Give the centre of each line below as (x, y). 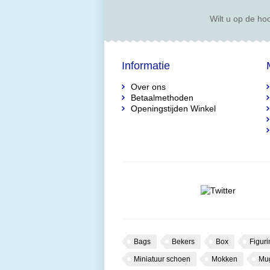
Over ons (148, 87)
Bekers (183, 242)
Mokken (224, 259)
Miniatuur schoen (162, 259)
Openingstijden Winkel (173, 108)
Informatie (146, 66)
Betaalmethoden (162, 98)
